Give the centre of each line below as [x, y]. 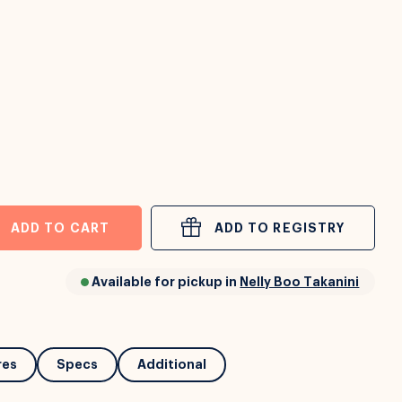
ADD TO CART [60, 228]
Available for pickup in [165, 282]
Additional [171, 364]
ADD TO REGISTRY [280, 228]
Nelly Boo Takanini [300, 282]
